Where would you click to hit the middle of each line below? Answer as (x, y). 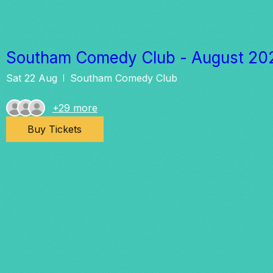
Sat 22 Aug (31, 78)
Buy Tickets (55, 129)
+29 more (75, 108)
